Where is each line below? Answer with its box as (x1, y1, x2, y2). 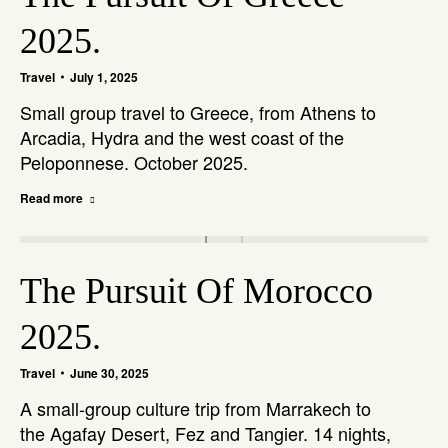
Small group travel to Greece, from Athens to (20, 99, 376, 125)
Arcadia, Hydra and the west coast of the (20, 124, 344, 150)
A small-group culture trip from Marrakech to (20, 395, 371, 421)
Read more (20, 189, 83, 207)
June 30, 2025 (70, 364, 149, 382)
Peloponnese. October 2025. (20, 149, 248, 175)
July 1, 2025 (70, 68, 138, 86)
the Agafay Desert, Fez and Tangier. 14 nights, (20, 420, 391, 446)
